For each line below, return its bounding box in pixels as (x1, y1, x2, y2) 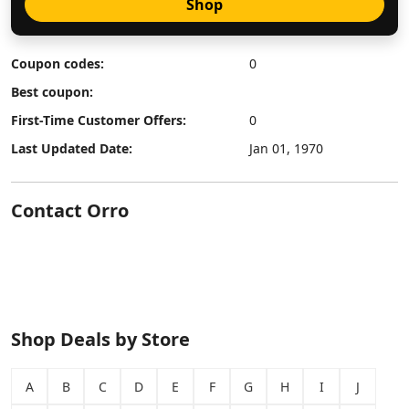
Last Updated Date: (11, 140, 132, 157)
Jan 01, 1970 (249, 140, 324, 157)
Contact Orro (11, 198, 129, 223)
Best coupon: (11, 83, 93, 100)
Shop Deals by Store (11, 327, 190, 351)
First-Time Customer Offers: (11, 111, 186, 129)
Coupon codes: (11, 55, 104, 72)
